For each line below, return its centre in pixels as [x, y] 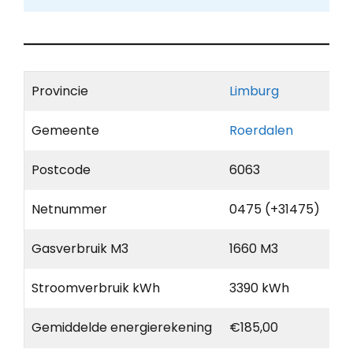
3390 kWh [259, 288]
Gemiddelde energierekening [122, 328]
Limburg [254, 91]
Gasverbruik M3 [80, 249]
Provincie [60, 91]
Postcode [61, 170]
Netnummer [69, 210]
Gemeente [65, 131]
